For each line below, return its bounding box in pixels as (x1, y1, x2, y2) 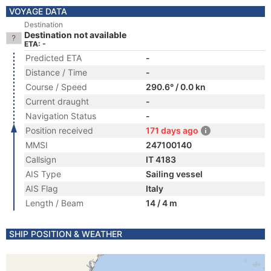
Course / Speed (25, 82, 87, 92)
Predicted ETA (25, 53, 82, 63)
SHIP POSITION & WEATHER (9, 229, 122, 239)
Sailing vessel (146, 169, 203, 179)
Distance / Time (25, 67, 87, 77)
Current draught (25, 96, 89, 106)
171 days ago (146, 125, 198, 135)
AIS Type (25, 169, 61, 179)
